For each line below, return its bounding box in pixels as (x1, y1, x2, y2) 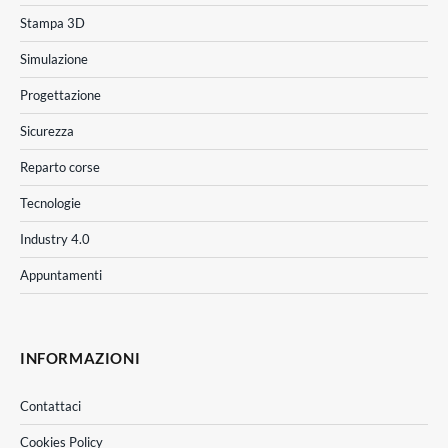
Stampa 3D (20, 14, 85, 31)
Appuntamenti (20, 266, 102, 283)
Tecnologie (20, 194, 81, 211)
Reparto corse (20, 158, 100, 175)
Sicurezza (20, 122, 74, 139)
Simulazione (20, 50, 88, 67)
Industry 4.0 (20, 230, 90, 247)
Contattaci (20, 397, 81, 414)
